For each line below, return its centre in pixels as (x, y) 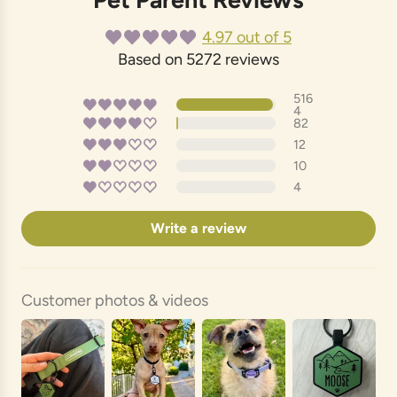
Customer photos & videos (115, 300)
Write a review (198, 228)
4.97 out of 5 (247, 37)
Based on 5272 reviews (198, 59)
